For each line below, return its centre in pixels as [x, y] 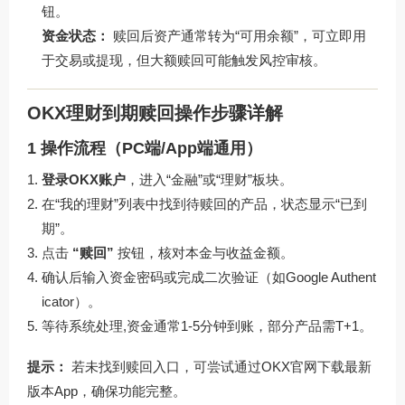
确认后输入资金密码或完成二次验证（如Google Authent [209, 277]
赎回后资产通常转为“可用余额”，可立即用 [238, 36]
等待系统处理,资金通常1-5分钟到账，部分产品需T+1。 [207, 325]
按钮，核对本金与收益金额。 [204, 252]
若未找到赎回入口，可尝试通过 [165, 366]
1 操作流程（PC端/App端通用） [145, 148]
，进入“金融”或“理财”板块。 [209, 179]
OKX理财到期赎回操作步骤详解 [155, 113]
